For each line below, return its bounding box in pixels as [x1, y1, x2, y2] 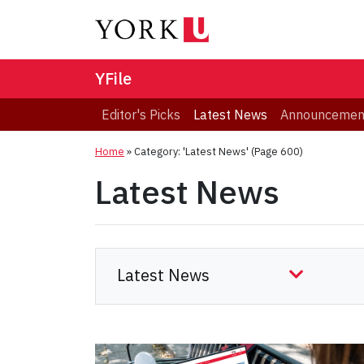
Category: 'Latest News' [134, 145, 249, 159]
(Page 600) [249, 145, 303, 159]
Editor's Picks [102, 106, 180, 123]
